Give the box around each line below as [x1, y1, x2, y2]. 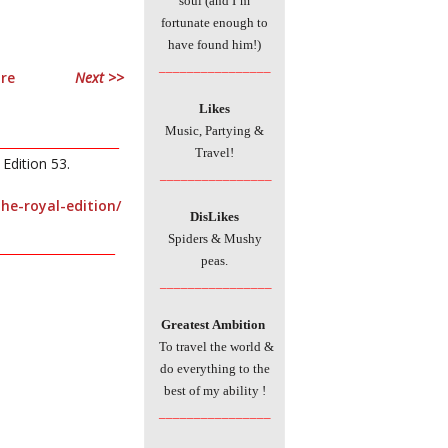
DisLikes [190, 208, 239, 224]
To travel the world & [155, 338, 274, 354]
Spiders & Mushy [167, 230, 262, 246]
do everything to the [159, 360, 270, 376]
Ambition [212, 316, 268, 332]
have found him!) [168, 36, 261, 52]
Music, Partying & [165, 122, 264, 138]
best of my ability [163, 382, 262, 398]
